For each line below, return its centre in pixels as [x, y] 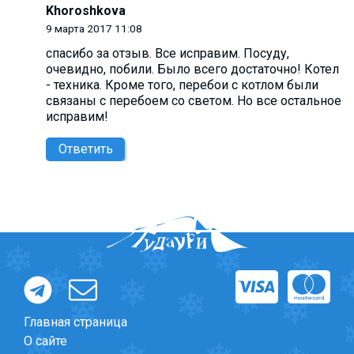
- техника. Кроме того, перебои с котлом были [182, 85]
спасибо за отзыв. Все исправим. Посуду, [168, 54]
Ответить [85, 149]
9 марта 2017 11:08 [94, 28]
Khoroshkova [86, 10]
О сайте [45, 341]
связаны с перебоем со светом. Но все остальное [194, 101]
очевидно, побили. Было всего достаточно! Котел [192, 70]
